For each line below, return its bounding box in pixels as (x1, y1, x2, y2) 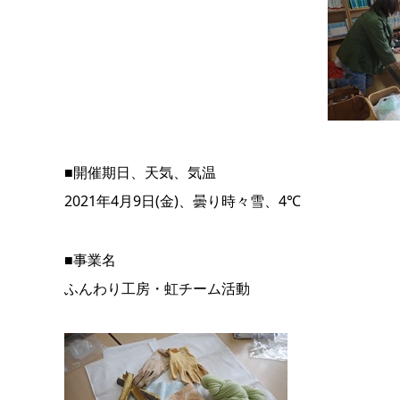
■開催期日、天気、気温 (64, 162, 216, 182)
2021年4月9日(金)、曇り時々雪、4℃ (64, 191, 315, 211)
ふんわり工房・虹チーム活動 (64, 279, 250, 298)
